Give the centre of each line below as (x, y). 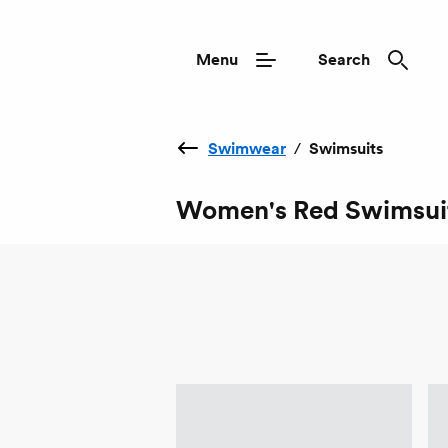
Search (344, 59)
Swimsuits (346, 148)
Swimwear (247, 148)
